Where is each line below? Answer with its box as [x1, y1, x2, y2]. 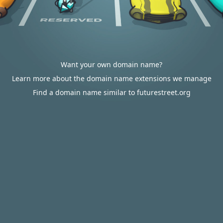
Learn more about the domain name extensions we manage [11, 74, 212, 83]
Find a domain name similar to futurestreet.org [32, 88, 191, 97]
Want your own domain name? [61, 60, 162, 69]
